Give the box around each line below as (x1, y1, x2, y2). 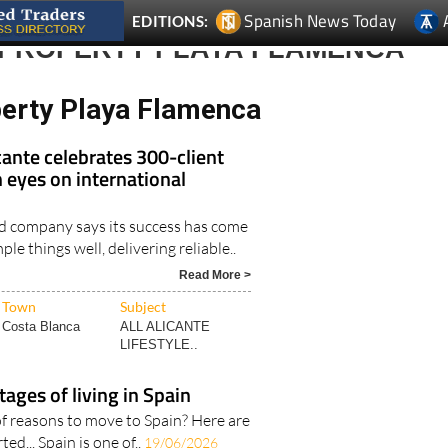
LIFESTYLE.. (120, 300, 199, 316)
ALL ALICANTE (120, 282, 211, 298)
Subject (120, 261, 167, 279)
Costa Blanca (2, 282, 81, 298)
